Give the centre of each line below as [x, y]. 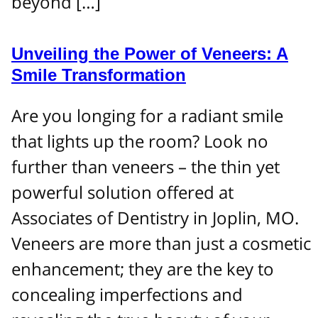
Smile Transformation [99, 75]
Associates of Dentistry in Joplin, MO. [155, 217]
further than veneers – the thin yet [146, 166]
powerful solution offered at [122, 192]
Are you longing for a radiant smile [147, 115]
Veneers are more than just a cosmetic [161, 243]
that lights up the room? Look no [140, 141]
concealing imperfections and [127, 294]
